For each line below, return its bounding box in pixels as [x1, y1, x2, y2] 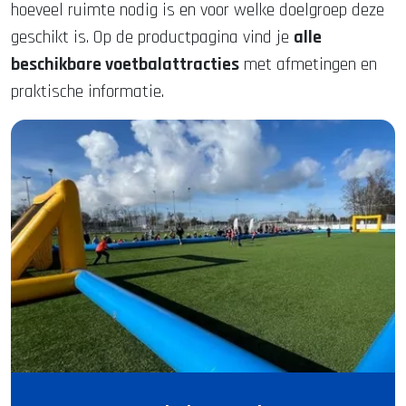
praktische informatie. [11, 80, 164, 103]
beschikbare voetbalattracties [11, 53, 239, 76]
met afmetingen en [239, 53, 377, 76]
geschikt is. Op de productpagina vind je [11, 25, 294, 49]
